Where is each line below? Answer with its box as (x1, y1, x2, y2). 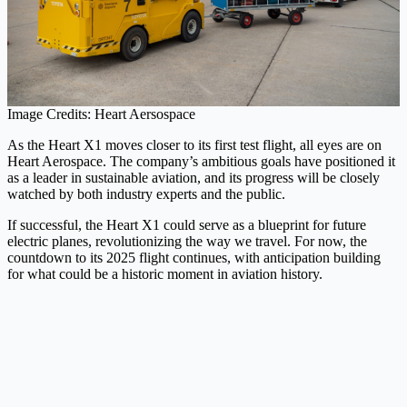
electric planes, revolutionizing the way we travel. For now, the (7, 233, 367, 250)
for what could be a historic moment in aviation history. (7, 266, 323, 283)
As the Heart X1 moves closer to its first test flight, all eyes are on (7, 137, 382, 154)
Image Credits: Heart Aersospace (7, 106, 195, 123)
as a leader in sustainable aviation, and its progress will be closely (7, 170, 380, 186)
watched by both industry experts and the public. (7, 186, 285, 203)
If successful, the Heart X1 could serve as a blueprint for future (7, 217, 366, 233)
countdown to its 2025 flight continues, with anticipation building (7, 250, 381, 266)
